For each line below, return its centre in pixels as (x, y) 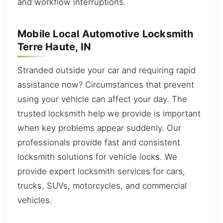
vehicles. (35, 200)
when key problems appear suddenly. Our (99, 128)
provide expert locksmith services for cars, (101, 171)
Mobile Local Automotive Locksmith (106, 34)
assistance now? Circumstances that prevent (106, 85)
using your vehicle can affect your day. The (102, 99)
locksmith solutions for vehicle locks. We (97, 157)
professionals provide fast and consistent (99, 143)
